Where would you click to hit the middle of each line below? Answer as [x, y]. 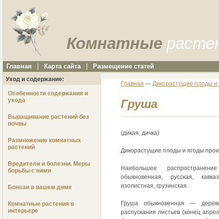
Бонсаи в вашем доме [40, 187]
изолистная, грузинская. [154, 186]
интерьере [23, 211]
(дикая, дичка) [140, 133]
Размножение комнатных [44, 141]
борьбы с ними [29, 171]
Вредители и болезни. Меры [49, 164]
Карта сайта [62, 66]
